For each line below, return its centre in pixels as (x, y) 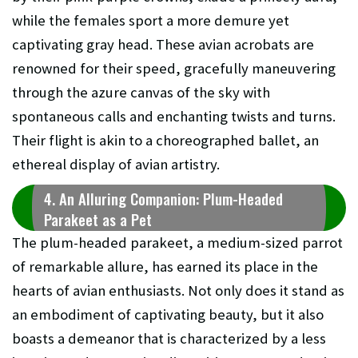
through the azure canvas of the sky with (141, 92)
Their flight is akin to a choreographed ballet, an (165, 140)
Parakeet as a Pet (98, 219)
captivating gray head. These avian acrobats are (163, 44)
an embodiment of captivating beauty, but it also (168, 314)
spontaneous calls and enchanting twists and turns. (174, 116)
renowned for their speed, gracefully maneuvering (174, 68)
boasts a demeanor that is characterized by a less (169, 338)
